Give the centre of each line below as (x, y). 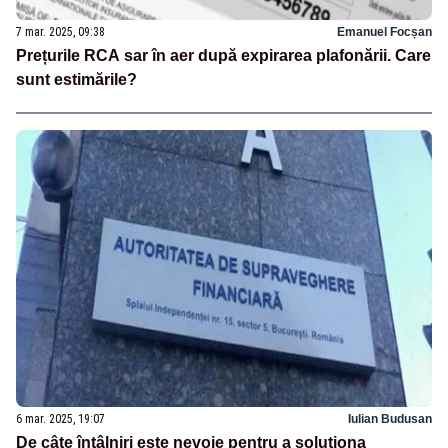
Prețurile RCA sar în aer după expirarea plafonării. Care (223, 56)
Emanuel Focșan (384, 32)
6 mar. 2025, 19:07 (60, 418)
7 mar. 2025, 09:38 (60, 32)
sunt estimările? (76, 80)
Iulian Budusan (390, 418)
